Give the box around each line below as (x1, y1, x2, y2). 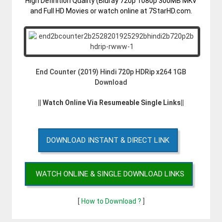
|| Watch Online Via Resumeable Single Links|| (38, 98, 184, 107)
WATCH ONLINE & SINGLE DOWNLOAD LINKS (35, 169, 184, 178)
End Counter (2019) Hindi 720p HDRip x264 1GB (36, 67, 186, 76)
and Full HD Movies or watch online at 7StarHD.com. (30, 6, 192, 15)
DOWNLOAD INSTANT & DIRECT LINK (46, 135, 169, 145)
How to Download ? (81, 197, 143, 205)
